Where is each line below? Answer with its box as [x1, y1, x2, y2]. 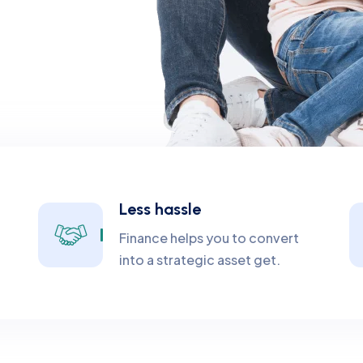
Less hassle [119, 199, 202, 219]
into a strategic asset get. [119, 251, 281, 268]
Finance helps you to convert [119, 229, 300, 246]
